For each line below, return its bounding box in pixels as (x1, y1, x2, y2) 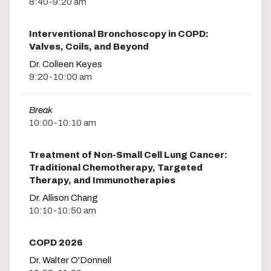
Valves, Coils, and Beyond (29, 41, 149, 51)
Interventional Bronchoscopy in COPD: (29, 28, 209, 39)
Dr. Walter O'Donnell (29, 255, 111, 266)
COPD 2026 (29, 238, 83, 248)
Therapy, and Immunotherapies (29, 175, 175, 186)
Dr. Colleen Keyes (29, 59, 102, 69)
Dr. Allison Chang (29, 193, 98, 203)
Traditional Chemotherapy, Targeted (29, 163, 203, 173)
